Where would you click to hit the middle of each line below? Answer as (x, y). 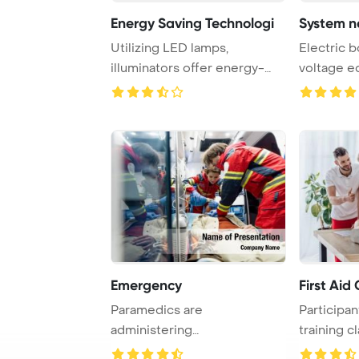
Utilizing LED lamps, (169, 48)
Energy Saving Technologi (192, 23)
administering (151, 330)
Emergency (146, 285)
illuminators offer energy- (188, 68)
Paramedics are (157, 310)
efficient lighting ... (165, 88)
